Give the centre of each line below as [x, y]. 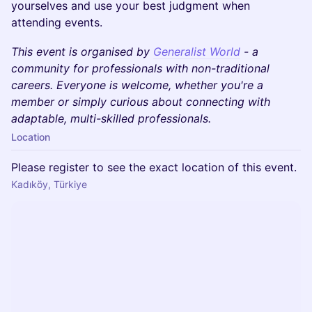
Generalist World [197, 52]
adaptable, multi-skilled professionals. [111, 118]
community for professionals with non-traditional [140, 68]
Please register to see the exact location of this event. [154, 167]
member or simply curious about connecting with [141, 102]
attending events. [57, 22]
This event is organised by [82, 52]
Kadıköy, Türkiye [49, 184]
